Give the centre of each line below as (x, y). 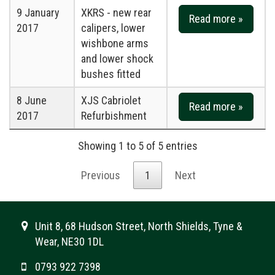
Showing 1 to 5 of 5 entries (137, 145)
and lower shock (117, 59)
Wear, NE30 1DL (69, 242)
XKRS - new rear (116, 13)
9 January (38, 13)
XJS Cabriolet (111, 101)
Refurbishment (114, 116)
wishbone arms (115, 44)
